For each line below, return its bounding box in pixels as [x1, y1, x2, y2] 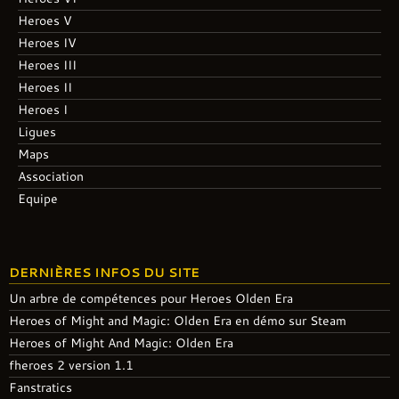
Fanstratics [9, 379, 72, 395]
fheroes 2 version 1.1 [9, 356, 134, 373]
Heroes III [18, 56, 77, 73]
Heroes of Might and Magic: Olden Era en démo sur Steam [9, 312, 346, 329]
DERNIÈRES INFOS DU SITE [9, 264, 199, 281]
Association [18, 167, 84, 184]
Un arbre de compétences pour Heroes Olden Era [9, 289, 293, 306]
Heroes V [18, 12, 72, 28]
